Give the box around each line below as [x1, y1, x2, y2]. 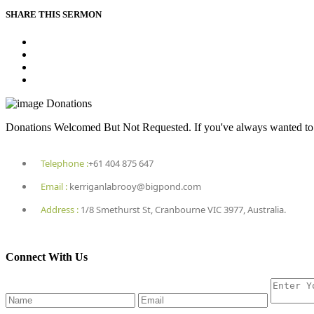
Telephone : [41, 156, 88, 170]
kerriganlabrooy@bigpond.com [67, 179, 201, 193]
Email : [41, 179, 67, 193]
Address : [41, 203, 78, 216]
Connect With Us [6, 250, 88, 263]
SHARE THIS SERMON [6, 8, 102, 20]
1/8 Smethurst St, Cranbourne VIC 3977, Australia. [78, 203, 286, 216]
